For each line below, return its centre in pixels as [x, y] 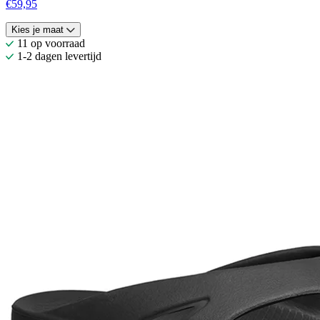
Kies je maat [37, 30]
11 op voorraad [51, 44]
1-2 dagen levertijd [59, 56]
